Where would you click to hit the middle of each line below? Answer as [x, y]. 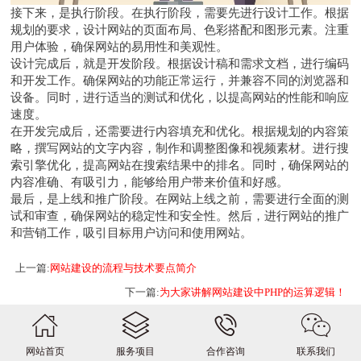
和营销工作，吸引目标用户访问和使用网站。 [132, 232]
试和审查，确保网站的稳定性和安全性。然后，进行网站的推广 [180, 215]
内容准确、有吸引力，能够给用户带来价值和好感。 [150, 181]
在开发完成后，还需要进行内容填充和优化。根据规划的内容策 [180, 131]
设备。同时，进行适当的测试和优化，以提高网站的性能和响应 [180, 97]
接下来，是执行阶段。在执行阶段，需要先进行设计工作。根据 [180, 12]
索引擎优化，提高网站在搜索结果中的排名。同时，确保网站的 [180, 164]
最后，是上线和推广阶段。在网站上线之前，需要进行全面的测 [180, 198]
